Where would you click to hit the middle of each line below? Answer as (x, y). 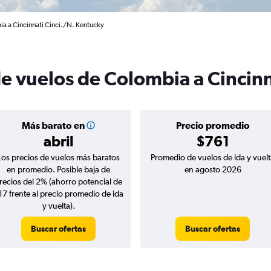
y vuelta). (58, 206)
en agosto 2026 (213, 169)
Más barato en (53, 125)
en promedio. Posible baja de (58, 169)
